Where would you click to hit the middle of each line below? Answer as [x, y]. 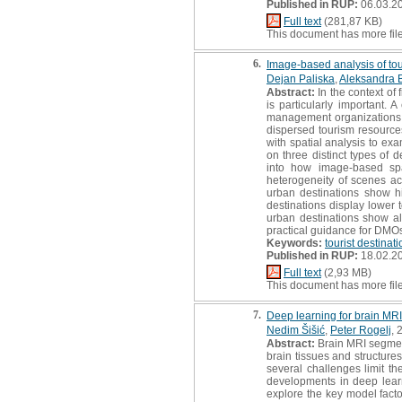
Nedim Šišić [296, 330]
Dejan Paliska [301, 79]
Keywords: [294, 243]
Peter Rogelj [361, 330]
